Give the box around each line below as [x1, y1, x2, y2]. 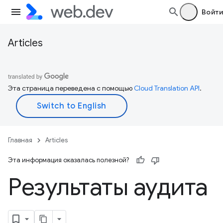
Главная [8, 136, 32, 144]
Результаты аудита [8, 172, 208, 202]
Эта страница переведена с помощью [8, 84, 134, 93]
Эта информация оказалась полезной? [8, 156, 129, 164]
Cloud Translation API [134, 84, 200, 93]
